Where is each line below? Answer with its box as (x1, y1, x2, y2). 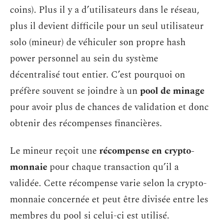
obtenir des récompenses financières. (10, 116, 162, 131)
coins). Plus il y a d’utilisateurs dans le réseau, (10, 3, 199, 18)
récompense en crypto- (99, 143, 194, 158)
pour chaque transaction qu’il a (47, 160, 179, 174)
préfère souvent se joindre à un (10, 84, 140, 99)
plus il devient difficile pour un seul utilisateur (10, 19, 204, 34)
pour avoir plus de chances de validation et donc (10, 100, 209, 115)
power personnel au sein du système (10, 52, 158, 66)
